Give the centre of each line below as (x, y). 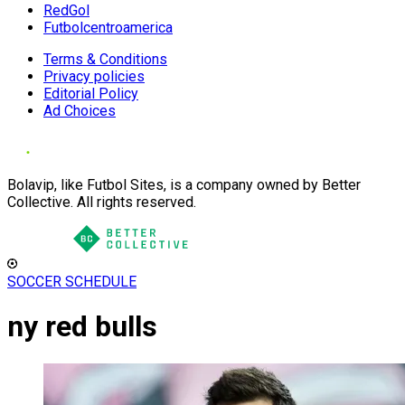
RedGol (66, 10)
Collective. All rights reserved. (102, 202)
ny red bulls (82, 327)
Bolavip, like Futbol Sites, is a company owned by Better (184, 185)
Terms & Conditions (105, 59)
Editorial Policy (91, 94)
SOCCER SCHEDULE (72, 282)
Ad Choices (80, 111)
